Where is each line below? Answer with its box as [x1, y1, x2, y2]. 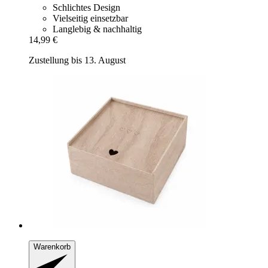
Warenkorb [33, 242, 71, 251]
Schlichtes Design [53, 2, 120, 13]
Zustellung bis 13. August [29, 54, 126, 65]
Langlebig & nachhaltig [53, 23, 142, 34]
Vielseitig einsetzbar [53, 13, 128, 23]
